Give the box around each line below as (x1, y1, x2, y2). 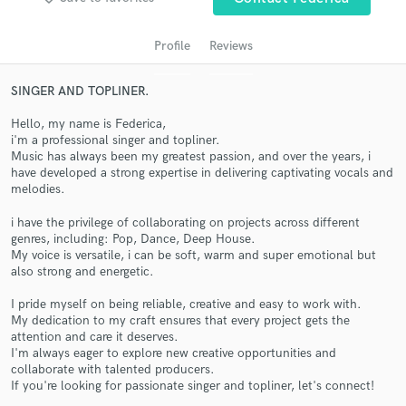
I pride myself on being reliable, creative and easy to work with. (11, 296, 362, 313)
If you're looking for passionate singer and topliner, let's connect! (11, 378, 374, 394)
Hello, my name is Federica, (11, 116, 166, 132)
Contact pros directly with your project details (82, 237, 324, 253)
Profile (153, 37, 190, 53)
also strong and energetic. (11, 263, 154, 279)
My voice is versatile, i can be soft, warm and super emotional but (11, 246, 376, 263)
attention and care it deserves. (11, 329, 179, 345)
